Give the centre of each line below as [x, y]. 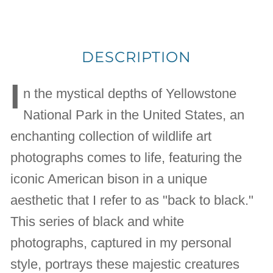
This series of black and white [97, 221]
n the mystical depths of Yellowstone [130, 93]
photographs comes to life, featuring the [126, 157]
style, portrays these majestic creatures [125, 264]
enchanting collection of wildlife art [111, 136]
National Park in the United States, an [134, 115]
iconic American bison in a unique [109, 179]
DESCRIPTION [136, 57]
